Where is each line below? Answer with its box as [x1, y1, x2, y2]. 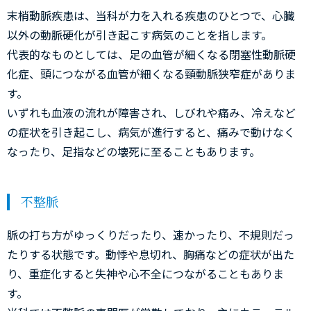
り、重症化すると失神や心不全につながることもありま [7, 265, 284, 282]
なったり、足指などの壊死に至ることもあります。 [7, 143, 260, 160]
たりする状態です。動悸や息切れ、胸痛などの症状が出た [7, 246, 294, 262]
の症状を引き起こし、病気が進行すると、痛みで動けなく [7, 124, 295, 140]
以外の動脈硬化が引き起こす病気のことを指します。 [7, 26, 272, 43]
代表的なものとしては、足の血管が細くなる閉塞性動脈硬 [7, 46, 296, 62]
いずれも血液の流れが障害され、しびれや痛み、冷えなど [7, 104, 296, 121]
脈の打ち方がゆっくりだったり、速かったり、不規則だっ [7, 226, 294, 243]
